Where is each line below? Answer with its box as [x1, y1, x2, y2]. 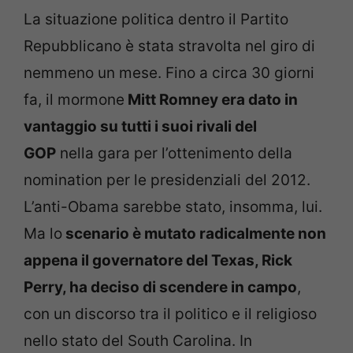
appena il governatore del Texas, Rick [24, 251, 292, 269]
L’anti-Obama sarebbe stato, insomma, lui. [24, 197, 322, 216]
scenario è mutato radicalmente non [62, 224, 326, 243]
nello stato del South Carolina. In [24, 331, 252, 350]
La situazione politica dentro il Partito [24, 9, 288, 28]
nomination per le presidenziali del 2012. [24, 170, 310, 189]
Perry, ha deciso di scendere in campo [24, 277, 297, 296]
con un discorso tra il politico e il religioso [24, 304, 317, 323]
